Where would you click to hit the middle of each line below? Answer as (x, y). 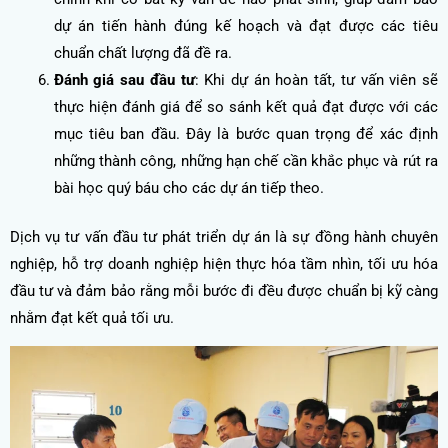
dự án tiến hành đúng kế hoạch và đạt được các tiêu (245, 25)
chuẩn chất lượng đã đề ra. (142, 52)
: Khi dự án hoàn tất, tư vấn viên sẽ (316, 79)
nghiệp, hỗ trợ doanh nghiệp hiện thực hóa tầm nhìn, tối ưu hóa (224, 263)
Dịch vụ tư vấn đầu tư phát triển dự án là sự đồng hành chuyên (224, 236)
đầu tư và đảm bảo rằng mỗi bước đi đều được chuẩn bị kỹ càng (224, 290)
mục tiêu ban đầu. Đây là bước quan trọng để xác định (245, 133)
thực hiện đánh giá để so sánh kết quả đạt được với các (245, 106)
